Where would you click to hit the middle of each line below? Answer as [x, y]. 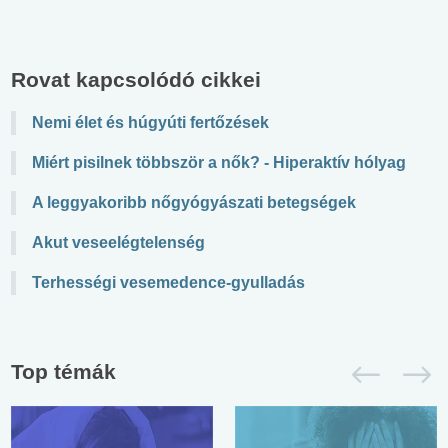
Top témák [63, 372]
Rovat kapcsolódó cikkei [136, 80]
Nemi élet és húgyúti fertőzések [150, 123]
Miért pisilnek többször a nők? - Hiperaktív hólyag [219, 163]
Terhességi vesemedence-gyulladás [168, 283]
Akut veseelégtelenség [118, 243]
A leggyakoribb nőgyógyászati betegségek [194, 203]
